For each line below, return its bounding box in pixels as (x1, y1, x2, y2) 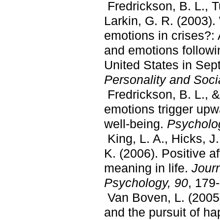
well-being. (104, 116, 167, 131)
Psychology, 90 (104, 175, 188, 190)
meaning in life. (104, 161, 192, 175)
